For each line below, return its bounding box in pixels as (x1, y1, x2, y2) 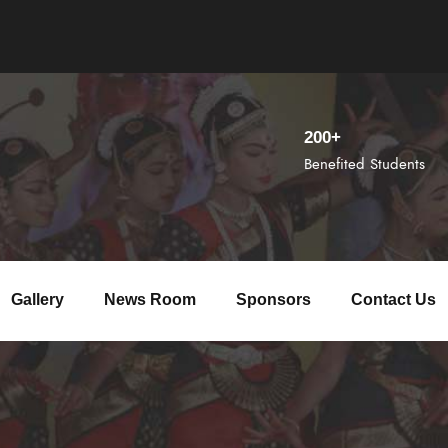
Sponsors (236, 291, 311, 308)
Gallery (11, 291, 64, 308)
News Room (104, 291, 196, 308)
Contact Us (351, 291, 436, 308)
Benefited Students (304, 154, 425, 174)
